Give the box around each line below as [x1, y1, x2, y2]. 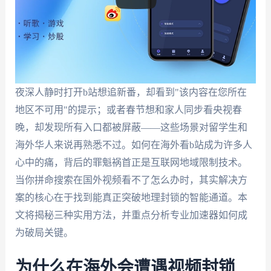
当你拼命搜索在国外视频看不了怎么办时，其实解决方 [15, 175, 247, 185]
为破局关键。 [15, 227, 73, 238]
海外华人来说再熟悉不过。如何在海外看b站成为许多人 [15, 140, 252, 150]
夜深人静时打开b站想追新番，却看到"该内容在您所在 [15, 87, 247, 97]
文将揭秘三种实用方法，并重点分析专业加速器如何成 [15, 210, 247, 220]
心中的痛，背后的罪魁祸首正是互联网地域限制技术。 [15, 157, 247, 168]
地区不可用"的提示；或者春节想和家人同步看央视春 [15, 105, 242, 115]
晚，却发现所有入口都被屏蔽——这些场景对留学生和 [15, 122, 247, 132]
